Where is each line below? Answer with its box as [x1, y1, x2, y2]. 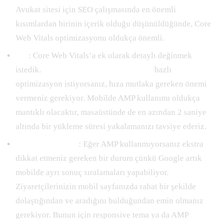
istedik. [16, 65, 43, 75]
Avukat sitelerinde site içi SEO [43, 65, 153, 75]
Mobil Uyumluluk [16, 139, 79, 149]
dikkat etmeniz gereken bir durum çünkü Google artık [16, 153, 202, 163]
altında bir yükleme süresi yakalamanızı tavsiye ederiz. [16, 122, 208, 131]
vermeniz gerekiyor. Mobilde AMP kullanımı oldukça [16, 93, 200, 103]
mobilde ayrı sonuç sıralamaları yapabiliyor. [16, 167, 169, 177]
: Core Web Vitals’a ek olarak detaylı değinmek [28, 51, 192, 61]
